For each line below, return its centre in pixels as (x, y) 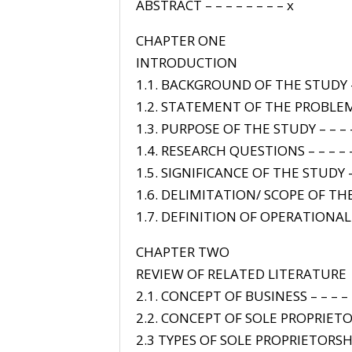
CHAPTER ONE (181, 40)
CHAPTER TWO (182, 251)
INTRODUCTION (186, 62)
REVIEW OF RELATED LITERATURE (241, 273)
